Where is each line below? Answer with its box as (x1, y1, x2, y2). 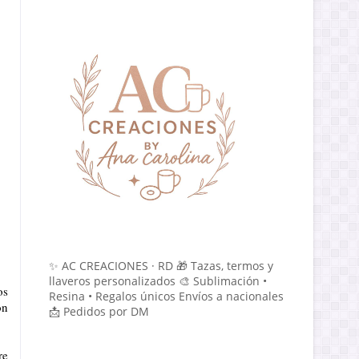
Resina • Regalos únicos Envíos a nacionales (49, 288, 284, 304)
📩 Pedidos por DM (49, 304, 149, 319)
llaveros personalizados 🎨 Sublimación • (49, 273, 267, 288)
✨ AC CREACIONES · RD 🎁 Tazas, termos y (49, 258, 273, 273)
